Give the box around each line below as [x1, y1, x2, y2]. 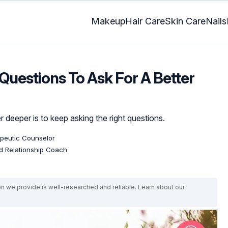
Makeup [91, 16, 125, 27]
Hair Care [125, 16, 165, 27]
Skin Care [165, 16, 206, 27]
